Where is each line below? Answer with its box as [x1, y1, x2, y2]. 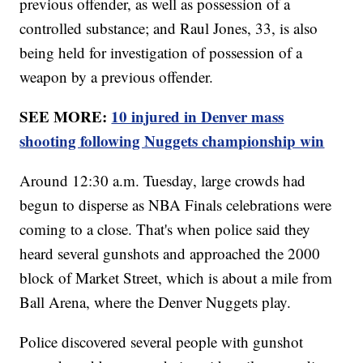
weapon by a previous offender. [19, 66, 214, 88]
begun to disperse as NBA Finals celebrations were [19, 194, 332, 216]
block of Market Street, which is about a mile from [19, 267, 333, 288]
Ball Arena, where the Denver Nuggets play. [19, 292, 297, 313]
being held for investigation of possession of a [19, 42, 303, 63]
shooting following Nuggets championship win [19, 130, 325, 152]
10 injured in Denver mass [111, 105, 284, 128]
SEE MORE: [19, 105, 112, 128]
